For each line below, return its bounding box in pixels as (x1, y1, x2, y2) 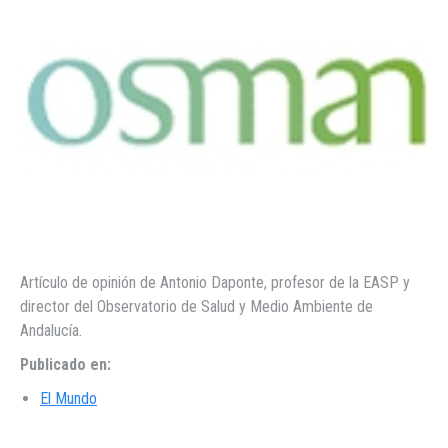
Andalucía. (20, 321, 82, 341)
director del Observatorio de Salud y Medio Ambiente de (20, 297, 373, 317)
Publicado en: (20, 355, 111, 375)
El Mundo (40, 389, 97, 409)
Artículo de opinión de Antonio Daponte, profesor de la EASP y (20, 273, 410, 293)
